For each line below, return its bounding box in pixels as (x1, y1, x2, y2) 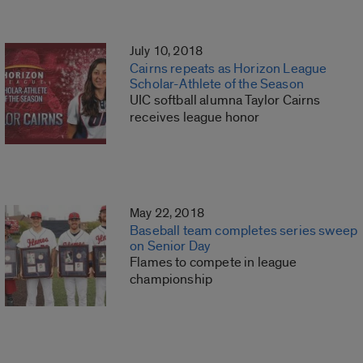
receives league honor (130, 109, 260, 126)
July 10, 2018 (130, 43, 203, 60)
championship (130, 271, 213, 288)
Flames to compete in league (130, 254, 297, 271)
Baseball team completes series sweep (130, 222, 358, 240)
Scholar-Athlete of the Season (130, 75, 304, 93)
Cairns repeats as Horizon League (130, 60, 327, 78)
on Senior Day (130, 237, 211, 255)
